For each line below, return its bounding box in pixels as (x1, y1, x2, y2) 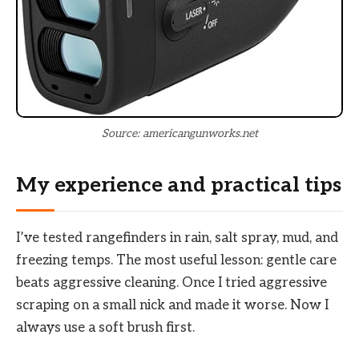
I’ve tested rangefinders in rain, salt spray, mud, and (16, 229, 338, 246)
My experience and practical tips (16, 172, 341, 198)
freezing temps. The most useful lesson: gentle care (16, 252, 337, 268)
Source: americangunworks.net (101, 127, 258, 141)
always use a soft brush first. (16, 319, 195, 336)
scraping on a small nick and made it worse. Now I (16, 296, 329, 313)
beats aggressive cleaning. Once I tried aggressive (16, 274, 327, 291)
